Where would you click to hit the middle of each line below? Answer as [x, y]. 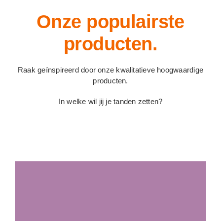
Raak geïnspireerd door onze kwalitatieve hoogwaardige [110, 70]
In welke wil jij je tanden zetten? [110, 101]
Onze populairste [110, 21]
